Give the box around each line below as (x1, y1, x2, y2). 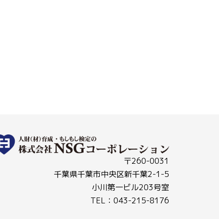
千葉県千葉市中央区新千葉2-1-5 (53, 169, 169, 180)
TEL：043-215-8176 (90, 195, 169, 206)
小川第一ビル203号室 (91, 182, 169, 193)
